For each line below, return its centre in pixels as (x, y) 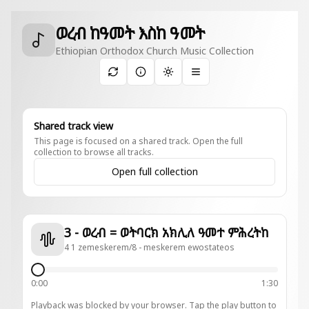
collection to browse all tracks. (94, 152)
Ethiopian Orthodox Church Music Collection (154, 51)
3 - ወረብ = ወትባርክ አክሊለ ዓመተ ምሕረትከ (248, 232)
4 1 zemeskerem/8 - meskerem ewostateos (149, 247)
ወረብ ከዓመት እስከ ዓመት (130, 33)
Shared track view (73, 126)
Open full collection (154, 171)
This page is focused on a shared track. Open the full (138, 141)
